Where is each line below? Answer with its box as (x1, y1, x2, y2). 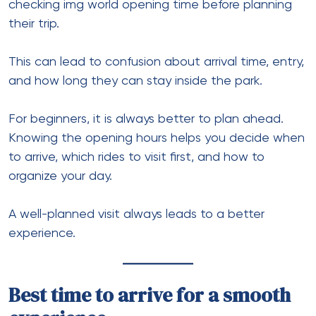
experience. (8, 226, 75, 240)
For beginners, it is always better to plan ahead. (8, 112, 284, 126)
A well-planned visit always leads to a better (8, 207, 265, 221)
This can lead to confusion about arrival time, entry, (8, 55, 304, 68)
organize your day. (8, 169, 112, 183)
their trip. (8, 17, 59, 30)
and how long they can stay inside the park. (8, 74, 262, 87)
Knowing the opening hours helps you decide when (8, 131, 305, 145)
